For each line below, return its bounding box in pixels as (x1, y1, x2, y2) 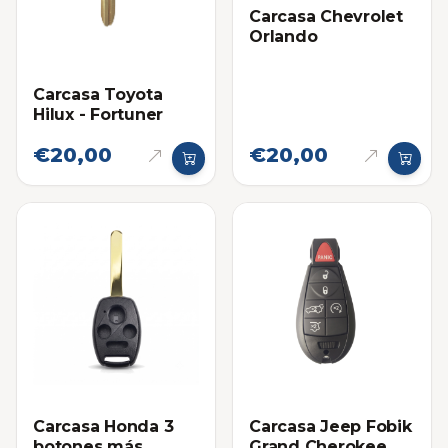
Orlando (249, 27, 318, 47)
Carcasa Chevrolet (249, 7, 403, 27)
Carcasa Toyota (33, 84, 163, 104)
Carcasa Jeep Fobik (249, 416, 412, 436)
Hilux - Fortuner (33, 104, 164, 124)
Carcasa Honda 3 (33, 416, 174, 436)
